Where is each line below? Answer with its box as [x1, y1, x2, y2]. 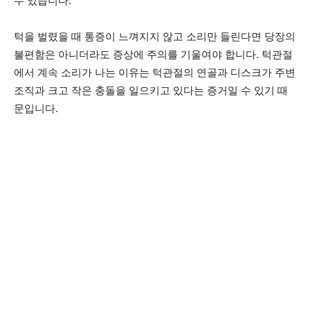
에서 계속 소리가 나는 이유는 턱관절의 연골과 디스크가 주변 [14, 66, 295, 79]
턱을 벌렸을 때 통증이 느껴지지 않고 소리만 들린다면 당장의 [14, 30, 295, 43]
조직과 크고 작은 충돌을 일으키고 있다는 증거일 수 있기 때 [14, 84, 288, 97]
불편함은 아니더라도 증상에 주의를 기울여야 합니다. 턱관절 [14, 48, 293, 61]
